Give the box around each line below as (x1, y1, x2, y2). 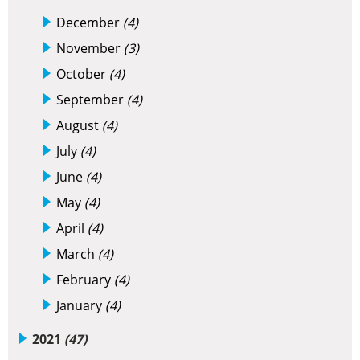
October (56, 65, 109, 83)
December (56, 14, 123, 31)
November (56, 39, 124, 57)
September (56, 91, 127, 108)
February (56, 271, 114, 288)
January (56, 297, 105, 314)
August (56, 117, 102, 134)
